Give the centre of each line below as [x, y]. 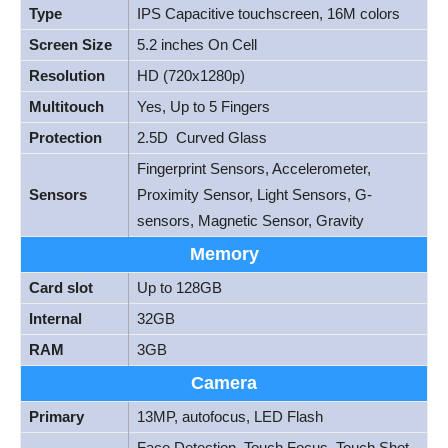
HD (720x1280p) [191, 75]
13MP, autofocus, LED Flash [230, 416]
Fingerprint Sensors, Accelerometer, [254, 168]
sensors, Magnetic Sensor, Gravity [250, 220]
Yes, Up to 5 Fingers [203, 106]
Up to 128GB [179, 287]
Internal [55, 318]
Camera [224, 382]
